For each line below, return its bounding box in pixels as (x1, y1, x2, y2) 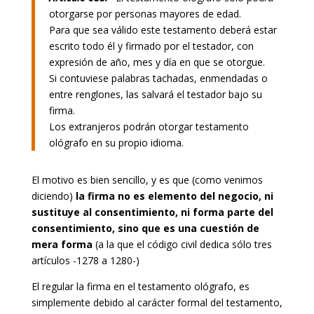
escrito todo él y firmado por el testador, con (48, 39, 254, 53)
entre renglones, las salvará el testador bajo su (48, 87, 262, 101)
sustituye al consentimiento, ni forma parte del (31, 205, 273, 219)
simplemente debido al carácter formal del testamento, (31, 295, 282, 309)
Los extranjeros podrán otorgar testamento (48, 119, 249, 133)
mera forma (31, 237, 93, 251)
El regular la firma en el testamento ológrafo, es (31, 279, 250, 293)
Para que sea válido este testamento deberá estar (48, 22, 277, 36)
